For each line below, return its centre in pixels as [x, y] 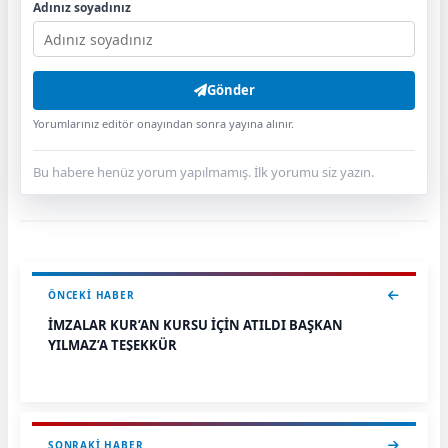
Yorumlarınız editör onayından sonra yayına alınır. [163, 124]
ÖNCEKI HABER [91, 295]
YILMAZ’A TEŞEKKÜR [112, 345]
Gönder [230, 90]
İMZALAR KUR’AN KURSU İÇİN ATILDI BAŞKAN [195, 325]
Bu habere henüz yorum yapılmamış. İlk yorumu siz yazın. [203, 172]
